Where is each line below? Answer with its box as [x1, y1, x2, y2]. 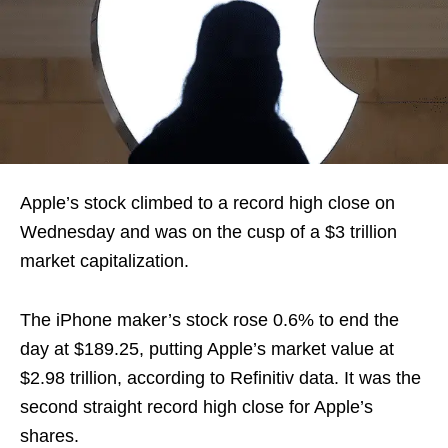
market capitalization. [20, 250, 189, 271]
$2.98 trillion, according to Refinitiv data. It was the [20, 367, 421, 388]
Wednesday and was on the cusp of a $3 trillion [20, 221, 397, 242]
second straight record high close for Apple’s [20, 396, 373, 417]
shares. [20, 425, 79, 446]
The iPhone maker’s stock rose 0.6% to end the [20, 309, 399, 330]
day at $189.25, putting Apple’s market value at [20, 338, 394, 359]
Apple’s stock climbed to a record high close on [20, 192, 395, 213]
